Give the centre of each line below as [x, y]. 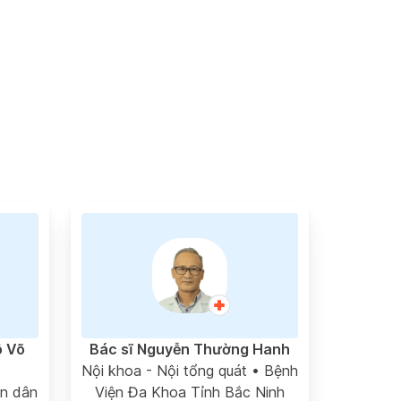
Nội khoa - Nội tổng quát [164, 371]
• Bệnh [272, 371]
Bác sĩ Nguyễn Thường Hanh [189, 349]
